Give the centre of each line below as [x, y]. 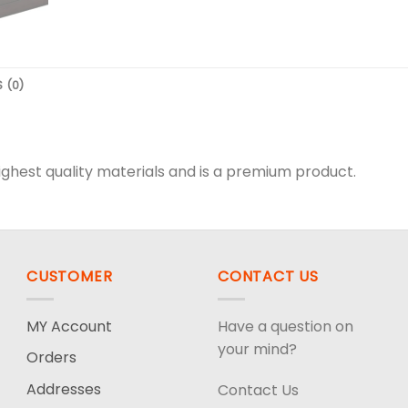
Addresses [64, 389]
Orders [51, 358]
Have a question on [286, 326]
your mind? [257, 349]
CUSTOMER [70, 276]
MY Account [69, 326]
